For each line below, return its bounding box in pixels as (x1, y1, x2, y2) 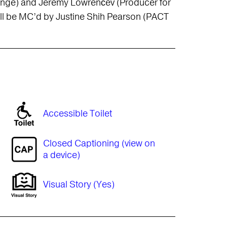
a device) (43, 148, 80, 161)
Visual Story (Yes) (43, 178, 115, 191)
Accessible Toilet (43, 107, 112, 120)
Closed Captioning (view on (43, 137, 155, 149)
